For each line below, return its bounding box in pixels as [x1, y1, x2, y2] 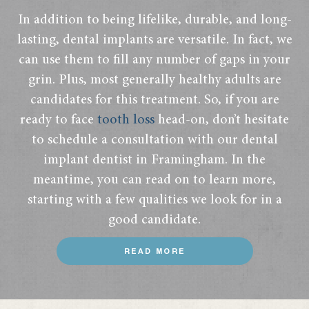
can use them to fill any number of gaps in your [19, 52, 290, 67]
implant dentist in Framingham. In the [43, 152, 266, 167]
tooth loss [97, 112, 154, 127]
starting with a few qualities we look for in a [27, 192, 282, 207]
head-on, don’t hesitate [154, 112, 289, 127]
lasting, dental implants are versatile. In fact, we [17, 32, 292, 47]
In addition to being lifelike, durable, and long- [17, 12, 292, 27]
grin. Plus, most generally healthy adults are [28, 72, 281, 87]
